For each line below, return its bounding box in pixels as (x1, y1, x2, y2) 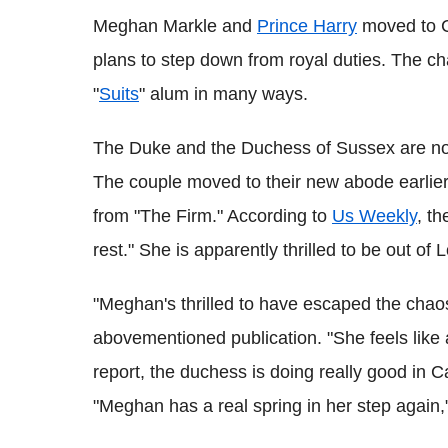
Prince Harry (257, 16, 357, 36)
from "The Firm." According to (93, 206, 332, 226)
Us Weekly (332, 206, 417, 226)
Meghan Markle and (93, 16, 257, 36)
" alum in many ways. (139, 84, 308, 104)
